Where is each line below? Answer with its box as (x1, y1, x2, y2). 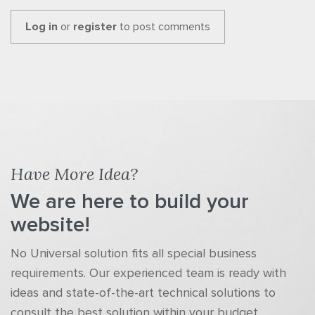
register (73, 21, 117, 32)
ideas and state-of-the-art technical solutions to (11, 287, 276, 300)
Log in (25, 21, 58, 32)
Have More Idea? (11, 163, 138, 185)
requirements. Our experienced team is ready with (11, 267, 286, 280)
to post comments (117, 21, 210, 32)
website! (11, 214, 90, 236)
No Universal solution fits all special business (11, 247, 257, 260)
